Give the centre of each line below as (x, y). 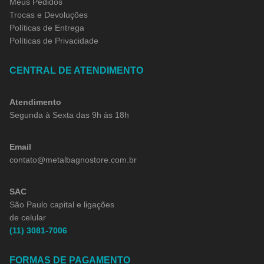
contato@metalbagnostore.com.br (73, 159)
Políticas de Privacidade (54, 40)
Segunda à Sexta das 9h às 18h (69, 115)
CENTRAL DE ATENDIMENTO (76, 70)
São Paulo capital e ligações (62, 204)
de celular (28, 217)
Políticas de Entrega (47, 27)
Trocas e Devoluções (49, 14)
